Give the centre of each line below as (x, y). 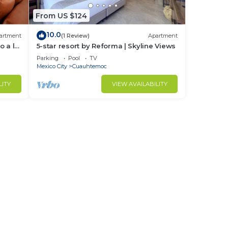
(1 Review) (75, 35)
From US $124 (61, 16)
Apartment (163, 35)
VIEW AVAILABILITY (139, 84)
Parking (47, 58)
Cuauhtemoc (89, 66)
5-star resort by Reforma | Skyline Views (106, 46)
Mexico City (52, 66)
